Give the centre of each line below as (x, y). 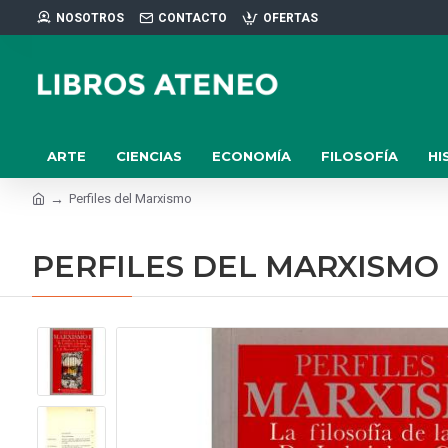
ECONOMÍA (251, 156)
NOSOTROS (90, 17)
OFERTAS (290, 17)
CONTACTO (192, 17)
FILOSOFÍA (359, 156)
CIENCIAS (149, 156)
